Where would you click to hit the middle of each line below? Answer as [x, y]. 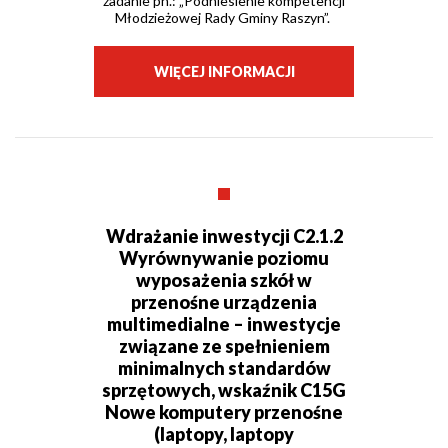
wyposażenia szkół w [224, 280]
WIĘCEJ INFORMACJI [224, 72]
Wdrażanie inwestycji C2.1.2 [224, 236]
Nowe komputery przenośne [224, 412]
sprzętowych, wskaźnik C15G [224, 390]
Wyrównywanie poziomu [224, 258]
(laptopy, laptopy [224, 434]
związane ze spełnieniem [224, 346]
